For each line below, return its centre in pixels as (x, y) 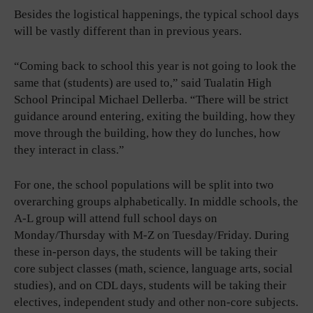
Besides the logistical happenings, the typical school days (156, 14)
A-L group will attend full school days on (116, 218)
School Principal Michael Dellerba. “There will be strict (151, 99)
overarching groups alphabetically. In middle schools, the (156, 201)
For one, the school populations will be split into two (144, 184)
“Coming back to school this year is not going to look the (155, 66)
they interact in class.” (69, 150)
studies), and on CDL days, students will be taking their (150, 285)
